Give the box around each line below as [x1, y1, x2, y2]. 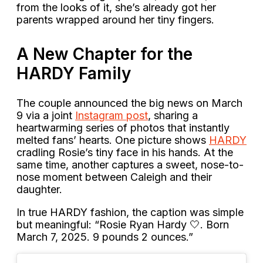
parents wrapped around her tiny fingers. [16, 13, 214, 26]
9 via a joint [16, 109, 75, 122]
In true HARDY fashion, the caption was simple [16, 205, 244, 218]
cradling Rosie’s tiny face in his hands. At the [16, 146, 233, 159]
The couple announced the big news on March [16, 96, 242, 109]
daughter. [16, 183, 62, 195]
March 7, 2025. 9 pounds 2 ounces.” [16, 230, 193, 243]
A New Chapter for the [16, 43, 193, 64]
